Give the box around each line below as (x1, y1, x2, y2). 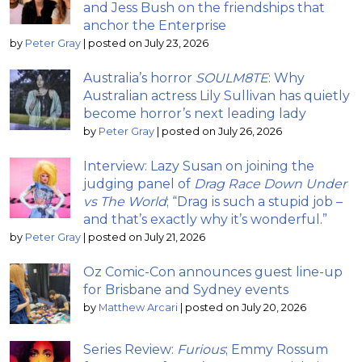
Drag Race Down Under (194, 175, 347, 192)
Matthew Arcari (99, 301, 178, 314)
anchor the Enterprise (83, 17, 226, 33)
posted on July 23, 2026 (88, 36, 208, 49)
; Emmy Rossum (225, 341, 328, 357)
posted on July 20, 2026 (185, 301, 306, 314)
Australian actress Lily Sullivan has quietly (83, 87, 350, 103)
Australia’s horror (83, 69, 196, 86)
